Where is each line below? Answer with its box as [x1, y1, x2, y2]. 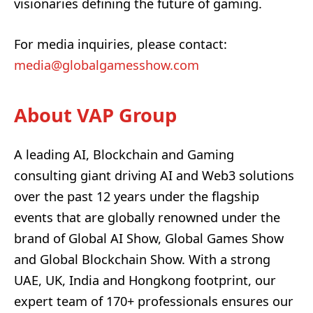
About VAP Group [14, 102, 177, 129]
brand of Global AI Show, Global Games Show [14, 229, 284, 247]
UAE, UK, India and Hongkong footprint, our [14, 271, 276, 289]
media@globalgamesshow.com [14, 57, 199, 74]
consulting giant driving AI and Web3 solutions [14, 166, 294, 184]
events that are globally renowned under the [14, 208, 280, 226]
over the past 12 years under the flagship [14, 187, 259, 205]
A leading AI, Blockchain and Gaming [14, 145, 234, 163]
